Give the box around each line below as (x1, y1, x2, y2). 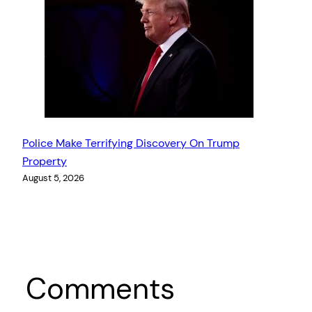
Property (22, 153, 67, 169)
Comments (25, 270, 175, 309)
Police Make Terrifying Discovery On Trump (22, 135, 240, 150)
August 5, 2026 (22, 171, 84, 184)
